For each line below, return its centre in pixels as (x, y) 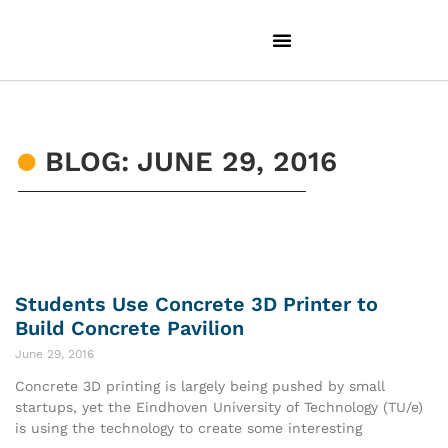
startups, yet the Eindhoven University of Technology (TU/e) (219, 407)
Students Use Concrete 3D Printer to (196, 304)
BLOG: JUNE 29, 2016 (191, 162)
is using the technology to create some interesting (188, 428)
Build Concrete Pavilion (129, 328)
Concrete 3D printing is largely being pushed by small (200, 386)
